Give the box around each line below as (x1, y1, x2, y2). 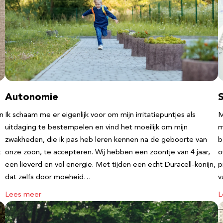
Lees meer (5, 191, 41, 199)
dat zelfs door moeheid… (5, 174, 91, 181)
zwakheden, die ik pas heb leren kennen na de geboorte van (5, 136, 207, 144)
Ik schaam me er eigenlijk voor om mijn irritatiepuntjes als (5, 111, 196, 119)
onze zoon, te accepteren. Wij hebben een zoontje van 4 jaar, (5, 149, 210, 156)
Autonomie (5, 93, 58, 103)
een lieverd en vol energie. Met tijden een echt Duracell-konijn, (5, 161, 216, 169)
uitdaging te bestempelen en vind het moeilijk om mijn (5, 124, 188, 131)
